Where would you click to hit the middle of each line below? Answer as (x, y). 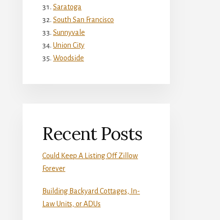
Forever (54, 168)
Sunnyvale (69, 32)
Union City (69, 45)
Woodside (69, 58)
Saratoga (67, 7)
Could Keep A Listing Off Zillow (90, 155)
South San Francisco (83, 19)
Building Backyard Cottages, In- (91, 191)
